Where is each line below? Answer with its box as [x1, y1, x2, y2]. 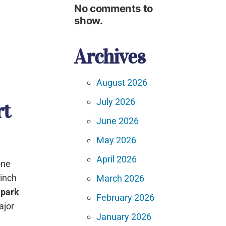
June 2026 [96, 115, 139, 126]
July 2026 [96, 96, 136, 107]
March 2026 [96, 173, 145, 184]
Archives [74, 44, 146, 69]
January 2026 [96, 211, 152, 222]
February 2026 [96, 192, 155, 203]
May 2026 [96, 134, 137, 145]
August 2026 [96, 77, 148, 88]
